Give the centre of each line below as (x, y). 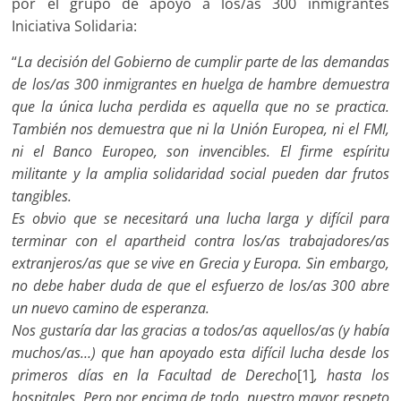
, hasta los (352, 375)
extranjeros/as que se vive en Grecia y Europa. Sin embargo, (200, 264)
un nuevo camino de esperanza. (111, 308)
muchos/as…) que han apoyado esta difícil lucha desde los (200, 353)
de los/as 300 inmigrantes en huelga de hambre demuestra (200, 85)
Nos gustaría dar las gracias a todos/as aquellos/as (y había (200, 331)
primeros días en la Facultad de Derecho (155, 375)
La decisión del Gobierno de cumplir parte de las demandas (203, 62)
